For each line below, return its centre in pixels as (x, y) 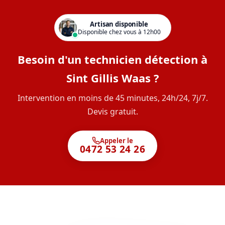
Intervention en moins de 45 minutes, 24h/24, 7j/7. (113, 98)
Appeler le (116, 140)
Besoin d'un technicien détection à (113, 59)
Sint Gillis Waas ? (113, 78)
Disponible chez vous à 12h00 (119, 32)
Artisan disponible (119, 24)
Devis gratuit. (113, 111)
